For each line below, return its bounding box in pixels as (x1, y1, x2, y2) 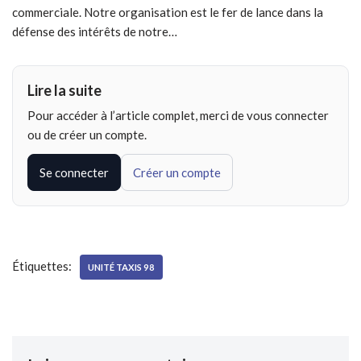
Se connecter (39, 165, 109, 180)
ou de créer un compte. (27, 127, 147, 143)
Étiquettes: (12, 259, 72, 274)
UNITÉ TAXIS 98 (88, 262, 155, 273)
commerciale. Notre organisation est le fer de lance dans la (12, 5, 323, 20)
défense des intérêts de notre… (12, 24, 177, 39)
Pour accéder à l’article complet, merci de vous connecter (27, 108, 329, 123)
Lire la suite (27, 81, 102, 100)
